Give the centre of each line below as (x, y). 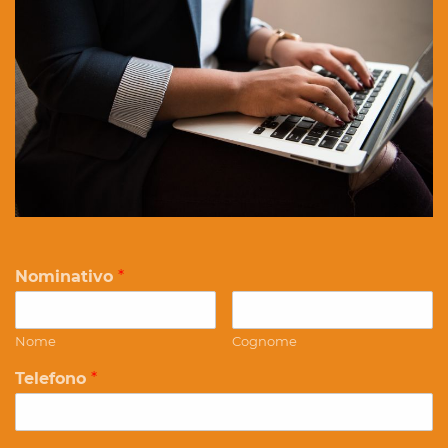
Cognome (265, 341)
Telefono (53, 379)
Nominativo (66, 277)
